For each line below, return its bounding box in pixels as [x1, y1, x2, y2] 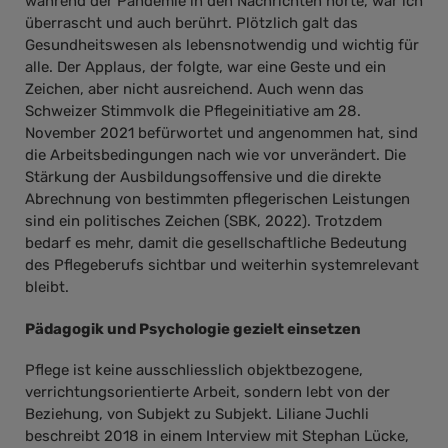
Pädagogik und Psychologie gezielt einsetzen [25, 319, 361, 338]
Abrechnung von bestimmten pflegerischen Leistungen [25, 190, 410, 209]
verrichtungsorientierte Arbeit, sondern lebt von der [25, 383, 390, 402]
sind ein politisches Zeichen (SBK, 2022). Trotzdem [25, 212, 382, 231]
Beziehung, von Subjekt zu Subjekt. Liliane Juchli [25, 405, 369, 424]
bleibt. [25, 278, 69, 297]
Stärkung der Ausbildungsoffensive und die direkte [25, 168, 381, 187]
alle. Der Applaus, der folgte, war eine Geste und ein [25, 58, 386, 77]
